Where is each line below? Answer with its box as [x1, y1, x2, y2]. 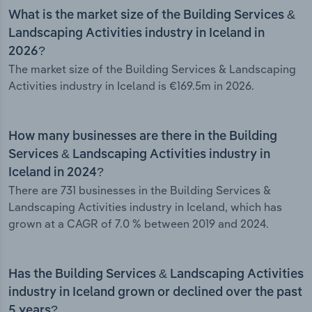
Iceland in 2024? [8, 166, 104, 180]
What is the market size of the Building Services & [8, 9, 295, 22]
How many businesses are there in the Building [8, 130, 277, 143]
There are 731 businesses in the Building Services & [8, 183, 271, 198]
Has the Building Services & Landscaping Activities [8, 268, 304, 281]
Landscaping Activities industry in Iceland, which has [8, 200, 282, 214]
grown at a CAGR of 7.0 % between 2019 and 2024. [8, 217, 269, 231]
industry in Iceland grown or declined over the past [8, 286, 302, 299]
